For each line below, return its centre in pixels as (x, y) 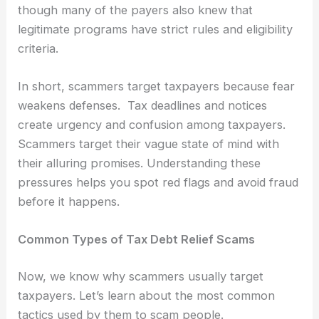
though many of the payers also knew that (136, 10)
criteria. (38, 48)
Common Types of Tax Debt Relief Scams (137, 240)
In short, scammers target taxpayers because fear (157, 87)
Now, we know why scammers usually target (141, 276)
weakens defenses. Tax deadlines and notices (143, 106)
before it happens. (69, 202)
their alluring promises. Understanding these (140, 163)
